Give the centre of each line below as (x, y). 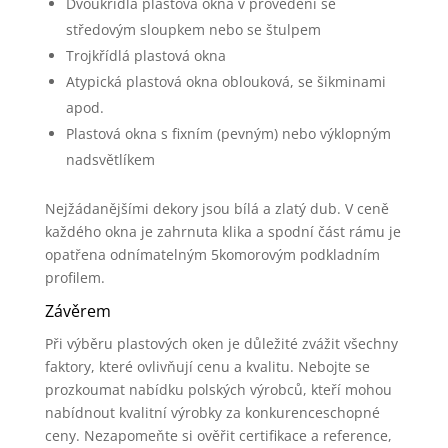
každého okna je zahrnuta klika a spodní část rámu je (222, 231)
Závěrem (77, 311)
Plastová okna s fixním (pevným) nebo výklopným (228, 133)
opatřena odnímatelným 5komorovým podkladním (212, 254)
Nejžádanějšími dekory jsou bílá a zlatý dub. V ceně (216, 208)
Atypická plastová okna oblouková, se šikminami (225, 81)
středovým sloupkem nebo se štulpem (193, 29)
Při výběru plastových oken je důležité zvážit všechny (221, 343)
